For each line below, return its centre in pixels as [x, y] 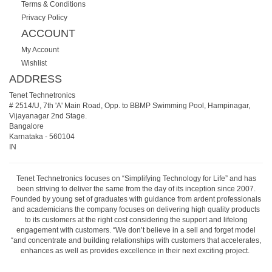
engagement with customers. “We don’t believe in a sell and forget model [136, 230]
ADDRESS [36, 79]
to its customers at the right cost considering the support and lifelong [136, 219]
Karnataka [26, 136]
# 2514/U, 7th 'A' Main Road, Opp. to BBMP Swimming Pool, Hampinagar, [130, 105]
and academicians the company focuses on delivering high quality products [136, 209]
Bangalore [26, 126]
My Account [40, 49]
